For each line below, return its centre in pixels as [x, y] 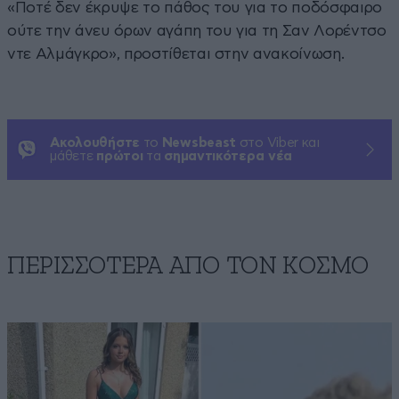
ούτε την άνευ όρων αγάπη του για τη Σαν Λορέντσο [197, 30]
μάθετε [73, 156]
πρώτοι [120, 156]
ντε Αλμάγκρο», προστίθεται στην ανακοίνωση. [176, 53]
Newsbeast [199, 142]
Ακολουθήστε [95, 142]
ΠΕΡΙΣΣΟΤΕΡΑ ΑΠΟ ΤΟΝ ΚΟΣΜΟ [188, 266]
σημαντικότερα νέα [228, 156]
